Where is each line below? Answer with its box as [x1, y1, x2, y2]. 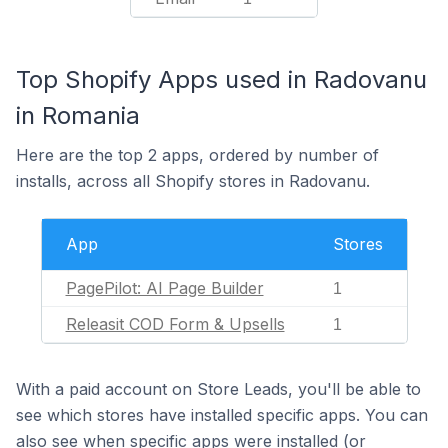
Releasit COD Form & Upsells [65, 314, 285, 334]
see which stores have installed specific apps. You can [16, 405, 428, 425]
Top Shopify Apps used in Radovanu [16, 65, 427, 94]
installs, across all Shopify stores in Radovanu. [16, 171, 370, 191]
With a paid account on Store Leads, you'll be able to [16, 379, 421, 399]
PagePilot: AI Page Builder [65, 278, 264, 298]
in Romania [16, 101, 140, 130]
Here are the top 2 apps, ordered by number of [16, 145, 379, 165]
